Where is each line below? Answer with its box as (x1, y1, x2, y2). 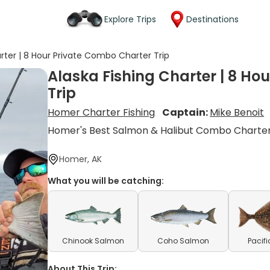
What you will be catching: (48, 175, 165, 187)
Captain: (162, 105, 210, 119)
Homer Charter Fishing (48, 105, 155, 119)
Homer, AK (59, 153, 102, 165)
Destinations (186, 13, 239, 25)
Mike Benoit (210, 105, 265, 119)
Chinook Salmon (61, 236, 124, 246)
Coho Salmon (157, 236, 210, 246)
